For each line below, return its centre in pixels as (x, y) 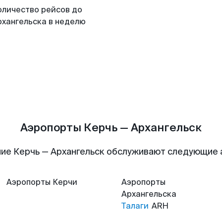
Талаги (135, 206)
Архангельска (149, 194)
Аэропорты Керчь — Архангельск (111, 128)
